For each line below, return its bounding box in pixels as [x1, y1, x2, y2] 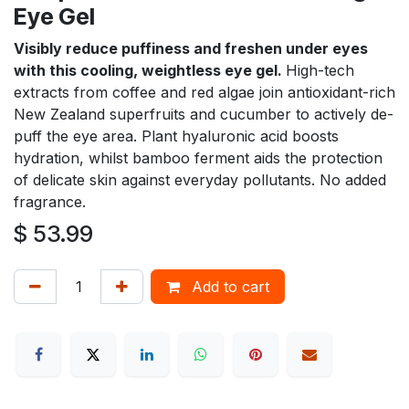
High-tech [286, 61, 354, 80]
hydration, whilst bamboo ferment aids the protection [14, 149, 383, 168]
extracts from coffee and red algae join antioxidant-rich [14, 83, 395, 102]
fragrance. [14, 193, 86, 212]
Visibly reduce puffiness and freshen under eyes [14, 39, 368, 58]
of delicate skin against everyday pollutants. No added [14, 171, 386, 190]
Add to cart [187, 278, 269, 297]
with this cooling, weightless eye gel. [14, 61, 286, 80]
